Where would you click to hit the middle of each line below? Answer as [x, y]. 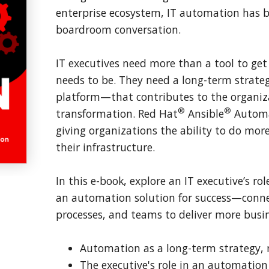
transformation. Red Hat [116, 113]
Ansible [204, 113]
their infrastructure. [105, 147]
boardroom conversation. [118, 29]
